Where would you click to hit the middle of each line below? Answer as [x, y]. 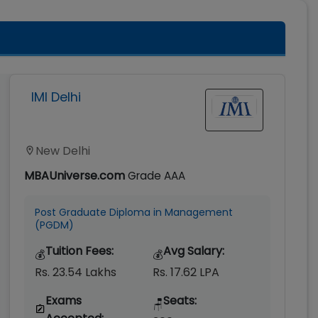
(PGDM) [54, 225]
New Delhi [62, 150]
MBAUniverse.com [74, 175]
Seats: [180, 300]
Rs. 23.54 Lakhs [75, 272]
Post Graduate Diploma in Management [133, 212]
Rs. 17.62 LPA [186, 272]
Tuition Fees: [79, 251]
